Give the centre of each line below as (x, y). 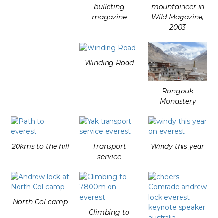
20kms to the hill (40, 146)
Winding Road (109, 63)
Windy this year (178, 146)
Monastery (178, 101)
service (109, 156)
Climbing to (109, 212)
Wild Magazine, (178, 17)
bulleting (109, 7)
